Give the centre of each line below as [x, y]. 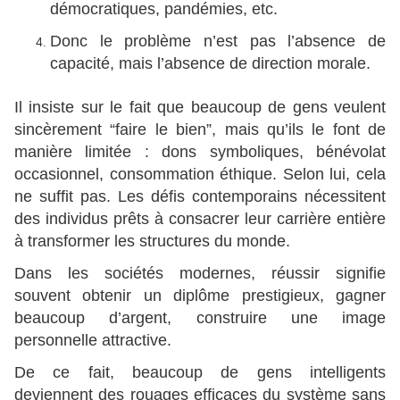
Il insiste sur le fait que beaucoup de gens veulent [200, 108]
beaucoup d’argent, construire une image [200, 318]
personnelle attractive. [93, 341]
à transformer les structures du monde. [152, 242]
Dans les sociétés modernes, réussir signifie [200, 274]
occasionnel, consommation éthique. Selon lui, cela [200, 175]
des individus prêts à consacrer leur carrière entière [200, 219]
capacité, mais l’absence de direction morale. [210, 64]
